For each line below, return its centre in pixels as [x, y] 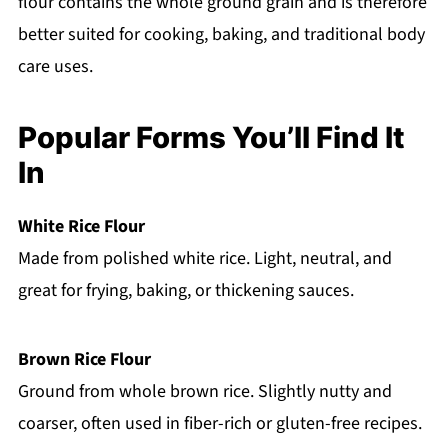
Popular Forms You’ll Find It [211, 137]
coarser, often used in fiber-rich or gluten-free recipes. [219, 423]
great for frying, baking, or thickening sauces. [185, 290]
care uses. [55, 66]
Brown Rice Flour [84, 359]
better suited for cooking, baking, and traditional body [221, 34]
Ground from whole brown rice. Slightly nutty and [204, 391]
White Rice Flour [81, 226]
